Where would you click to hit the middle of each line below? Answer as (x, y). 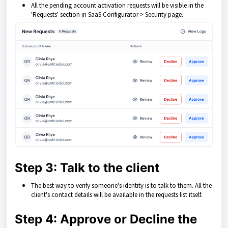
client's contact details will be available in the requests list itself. (117, 194)
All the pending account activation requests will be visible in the (117, 6)
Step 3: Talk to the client (87, 167)
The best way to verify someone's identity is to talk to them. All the (121, 185)
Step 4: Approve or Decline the (106, 219)
